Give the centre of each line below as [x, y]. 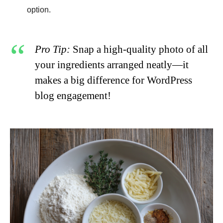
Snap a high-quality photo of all [139, 49]
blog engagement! [73, 95]
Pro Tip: [53, 49]
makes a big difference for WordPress [113, 80]
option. [39, 9]
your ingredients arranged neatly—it [112, 64]
